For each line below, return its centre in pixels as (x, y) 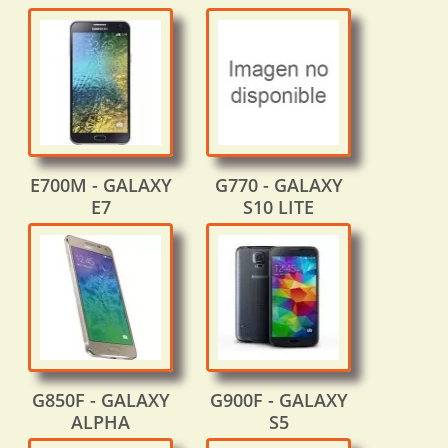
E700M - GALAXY (100, 185)
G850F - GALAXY (100, 400)
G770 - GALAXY (278, 185)
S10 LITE (278, 207)
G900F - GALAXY (278, 400)
